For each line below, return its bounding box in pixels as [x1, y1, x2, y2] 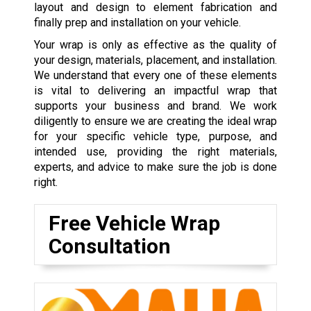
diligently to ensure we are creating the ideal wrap [33, 114, 278, 128]
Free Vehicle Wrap [48, 210, 220, 235]
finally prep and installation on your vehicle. [33, 15, 241, 29]
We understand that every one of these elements [33, 68, 278, 82]
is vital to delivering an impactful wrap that [33, 83, 278, 97]
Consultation [48, 233, 171, 258]
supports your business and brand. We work [33, 99, 278, 112]
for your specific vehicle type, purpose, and [33, 129, 278, 143]
